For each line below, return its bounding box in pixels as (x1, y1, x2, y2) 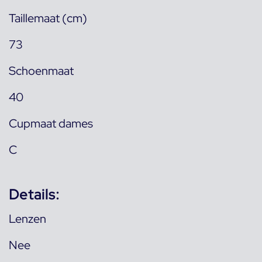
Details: (9, 185, 60, 204)
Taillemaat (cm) (9, 11, 87, 26)
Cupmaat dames (9, 116, 93, 131)
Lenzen (9, 211, 46, 226)
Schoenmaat (9, 63, 74, 78)
